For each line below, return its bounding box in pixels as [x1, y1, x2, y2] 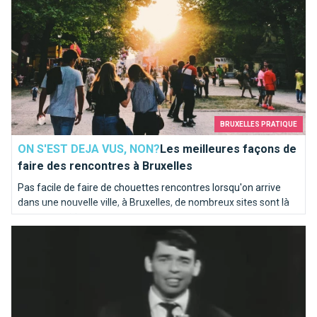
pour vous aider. [18, 211, 88, 223]
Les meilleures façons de [160, 142, 296, 156]
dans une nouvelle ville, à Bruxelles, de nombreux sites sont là [18, 196, 289, 208]
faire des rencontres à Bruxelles [18, 158, 192, 173]
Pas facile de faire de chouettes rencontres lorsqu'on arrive [18, 181, 281, 193]
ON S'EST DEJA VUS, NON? [18, 142, 160, 156]
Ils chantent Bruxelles [11, 226, 117, 240]
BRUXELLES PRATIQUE [220, 120, 297, 128]
